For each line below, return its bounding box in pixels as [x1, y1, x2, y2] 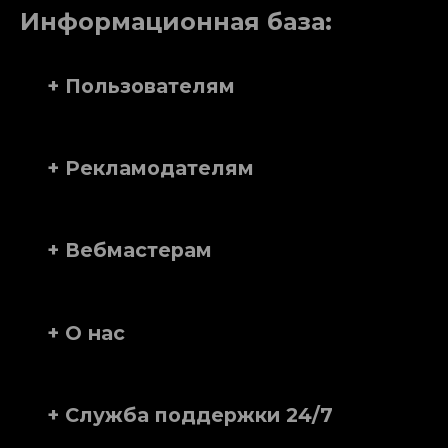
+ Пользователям [47, 73, 235, 98]
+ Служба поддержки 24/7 [47, 402, 333, 427]
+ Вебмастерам [47, 238, 212, 263]
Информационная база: [20, 7, 332, 37]
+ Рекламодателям [47, 155, 254, 180]
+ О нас [47, 320, 125, 345]
